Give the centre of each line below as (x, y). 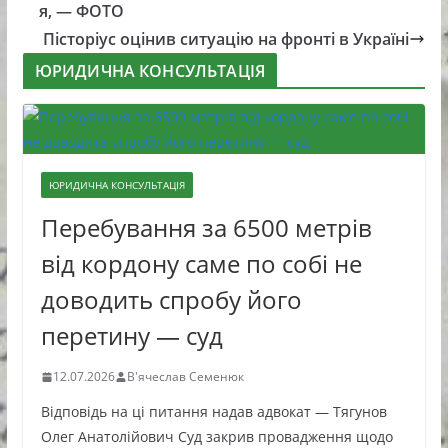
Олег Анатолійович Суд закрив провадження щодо (216, 436)
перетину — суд (131, 335)
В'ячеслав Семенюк (185, 376)
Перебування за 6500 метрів (206, 227)
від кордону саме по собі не (201, 263)
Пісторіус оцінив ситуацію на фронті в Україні (226, 39)
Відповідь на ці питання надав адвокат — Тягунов (213, 411)
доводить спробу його (171, 299)
